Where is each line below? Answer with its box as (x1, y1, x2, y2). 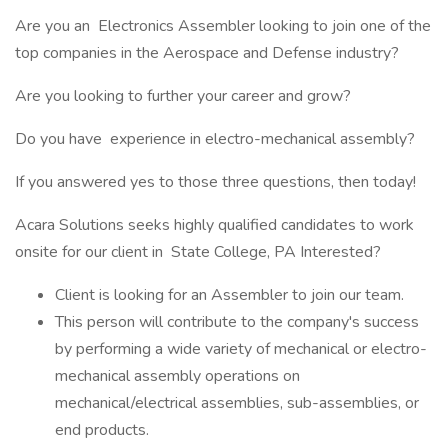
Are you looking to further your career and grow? (15, 85, 351, 107)
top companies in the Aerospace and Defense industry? (15, 42, 399, 64)
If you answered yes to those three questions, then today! (15, 171, 416, 193)
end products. (55, 419, 149, 441)
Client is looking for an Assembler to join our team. (55, 284, 408, 306)
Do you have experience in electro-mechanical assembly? (15, 128, 415, 150)
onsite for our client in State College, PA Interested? (15, 241, 381, 263)
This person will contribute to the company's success (55, 311, 419, 333)
